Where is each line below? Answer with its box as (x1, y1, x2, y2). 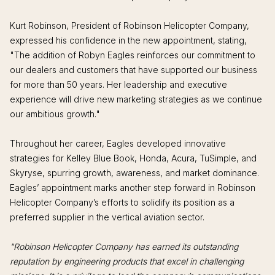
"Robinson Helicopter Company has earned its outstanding (10, 241, 238, 252)
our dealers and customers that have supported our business (10, 64, 257, 75)
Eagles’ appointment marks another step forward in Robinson (10, 182, 255, 193)
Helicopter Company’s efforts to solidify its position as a (10, 196, 234, 207)
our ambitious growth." (10, 108, 100, 119)
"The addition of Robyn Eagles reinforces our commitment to (10, 49, 255, 60)
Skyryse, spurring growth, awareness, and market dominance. (10, 167, 259, 178)
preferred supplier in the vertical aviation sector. (10, 211, 204, 222)
